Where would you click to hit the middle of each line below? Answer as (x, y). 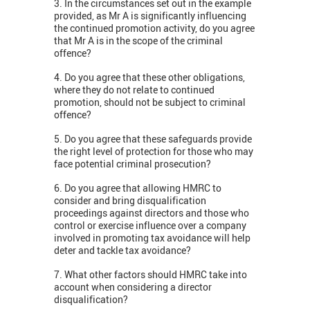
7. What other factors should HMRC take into (151, 275)
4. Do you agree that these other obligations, (149, 77)
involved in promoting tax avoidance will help (152, 238)
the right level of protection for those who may (154, 152)
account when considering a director (133, 287)
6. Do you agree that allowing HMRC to (138, 188)
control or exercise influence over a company (150, 226)
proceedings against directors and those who (152, 213)
